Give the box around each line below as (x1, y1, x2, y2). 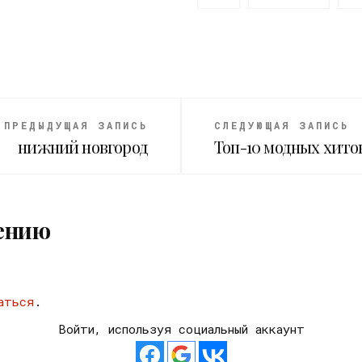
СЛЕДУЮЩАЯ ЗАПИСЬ (214, 119, 349, 133)
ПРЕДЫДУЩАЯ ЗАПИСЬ (4, 119, 148, 133)
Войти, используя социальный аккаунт (57, 321, 305, 338)
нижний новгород (18, 136, 148, 158)
